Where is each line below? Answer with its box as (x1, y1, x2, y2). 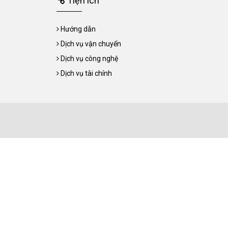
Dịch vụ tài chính (61, 69, 112, 77)
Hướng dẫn (61, 25, 96, 33)
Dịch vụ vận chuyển (61, 40, 121, 48)
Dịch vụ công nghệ (61, 54, 118, 63)
